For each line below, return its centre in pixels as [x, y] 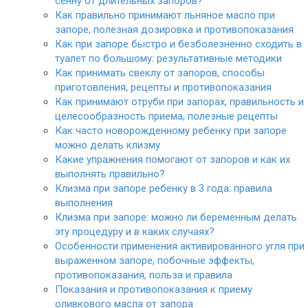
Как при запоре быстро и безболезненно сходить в [178, 44]
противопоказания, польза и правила [144, 275]
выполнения [84, 203]
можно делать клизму [108, 145]
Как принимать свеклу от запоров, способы [160, 73]
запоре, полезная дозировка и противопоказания [174, 30]
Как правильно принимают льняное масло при [165, 15]
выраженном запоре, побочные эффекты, [155, 261]
